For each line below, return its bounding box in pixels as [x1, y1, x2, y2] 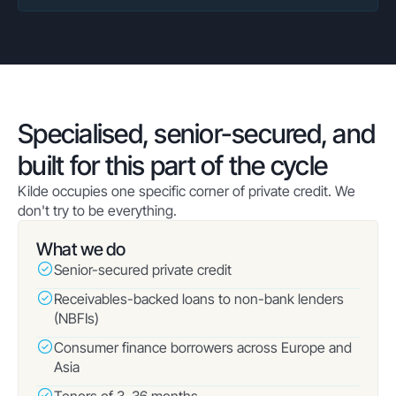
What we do [36, 239, 125, 260]
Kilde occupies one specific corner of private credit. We [18, 182, 355, 200]
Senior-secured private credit [54, 261, 232, 278]
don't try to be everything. [18, 202, 177, 219]
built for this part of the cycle [18, 149, 327, 181]
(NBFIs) [54, 309, 99, 327]
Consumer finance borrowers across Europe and [54, 339, 352, 356]
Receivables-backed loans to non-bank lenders [54, 290, 344, 308]
